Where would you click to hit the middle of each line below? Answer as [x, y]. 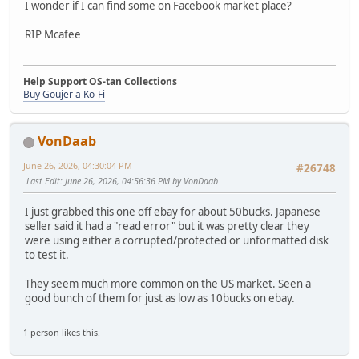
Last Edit [43, 181]
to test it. [47, 254]
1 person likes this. [62, 332]
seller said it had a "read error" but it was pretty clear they [167, 226]
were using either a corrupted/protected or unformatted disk [177, 240]
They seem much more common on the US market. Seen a [168, 283]
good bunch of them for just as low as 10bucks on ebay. [160, 298]
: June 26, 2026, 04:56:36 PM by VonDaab [139, 181]
